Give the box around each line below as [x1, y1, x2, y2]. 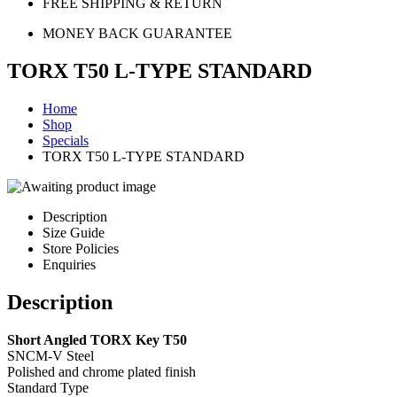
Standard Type [7, 379, 89, 395]
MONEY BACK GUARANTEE [43, 26, 232, 41]
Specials [43, 132, 89, 148]
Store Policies [43, 240, 119, 256]
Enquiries [43, 256, 96, 272]
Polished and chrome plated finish [7, 363, 196, 379]
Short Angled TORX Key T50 [7, 331, 187, 347]
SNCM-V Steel [7, 347, 94, 363]
